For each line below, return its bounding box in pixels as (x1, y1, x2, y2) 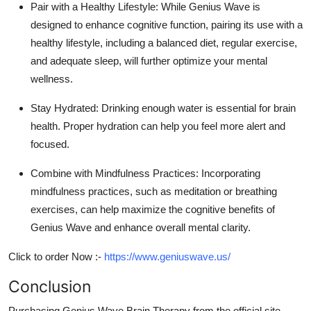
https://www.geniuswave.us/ (104, 250, 230, 262)
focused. (31, 137, 69, 150)
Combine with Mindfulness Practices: (31, 167, 199, 179)
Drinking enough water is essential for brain (99, 101, 296, 114)
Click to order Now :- (8, 250, 104, 262)
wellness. (31, 72, 73, 85)
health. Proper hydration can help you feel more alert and (31, 119, 285, 132)
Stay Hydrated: (31, 101, 99, 114)
